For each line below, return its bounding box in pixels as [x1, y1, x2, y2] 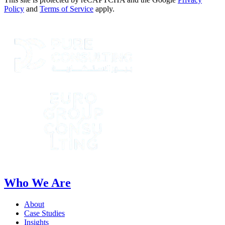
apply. [93, 4, 115, 13]
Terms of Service [40, 4, 93, 13]
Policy [4, 4, 24, 13]
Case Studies [24, 209, 65, 218]
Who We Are [4, 176, 71, 190]
